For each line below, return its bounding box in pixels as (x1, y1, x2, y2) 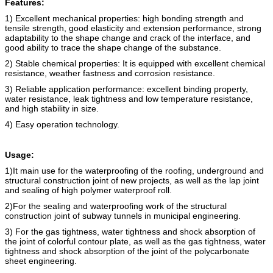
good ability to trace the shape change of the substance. (5, 42, 221, 52)
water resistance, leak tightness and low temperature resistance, (5, 93, 253, 104)
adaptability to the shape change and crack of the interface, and (5, 32, 250, 43)
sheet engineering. (5, 255, 77, 266)
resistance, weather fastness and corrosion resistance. (5, 68, 215, 78)
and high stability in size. (5, 103, 99, 113)
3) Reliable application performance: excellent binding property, (5, 83, 248, 94)
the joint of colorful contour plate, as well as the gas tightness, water (5, 236, 266, 246)
